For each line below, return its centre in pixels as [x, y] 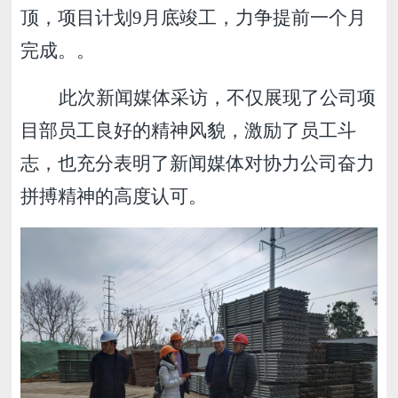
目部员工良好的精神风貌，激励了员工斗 [189, 131]
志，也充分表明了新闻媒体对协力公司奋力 [198, 163]
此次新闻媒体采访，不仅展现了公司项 [218, 98]
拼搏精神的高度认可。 [114, 196]
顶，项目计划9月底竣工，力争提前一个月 [194, 18]
